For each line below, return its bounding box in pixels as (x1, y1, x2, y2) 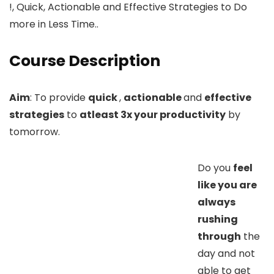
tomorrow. (9, 124, 60, 139)
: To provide (30, 90, 88, 105)
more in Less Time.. (9, 17, 98, 31)
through (198, 229, 241, 243)
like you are (198, 177, 257, 192)
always (198, 194, 235, 209)
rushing (198, 212, 238, 226)
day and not (198, 246, 255, 261)
